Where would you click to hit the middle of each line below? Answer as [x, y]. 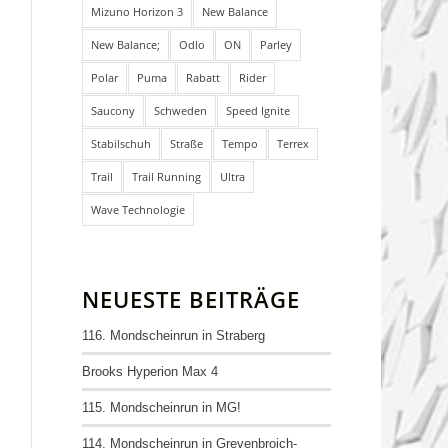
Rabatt [203, 77]
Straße [187, 143]
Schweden [181, 110]
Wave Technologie [138, 209]
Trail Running [167, 176]
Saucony [113, 110]
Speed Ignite [258, 110]
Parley [276, 44]
